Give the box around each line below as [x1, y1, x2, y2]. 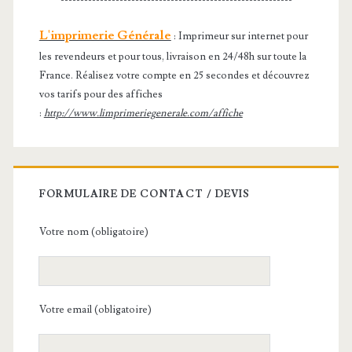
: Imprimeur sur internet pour [173, 29, 308, 42]
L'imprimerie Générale [38, 27, 171, 43]
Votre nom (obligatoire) [38, 225, 148, 239]
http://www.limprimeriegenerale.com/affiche [43, 106, 243, 119]
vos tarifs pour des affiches [38, 87, 163, 101]
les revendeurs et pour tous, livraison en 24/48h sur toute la [38, 49, 306, 63]
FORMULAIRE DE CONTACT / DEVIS [38, 188, 250, 201]
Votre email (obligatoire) [38, 303, 152, 317]
